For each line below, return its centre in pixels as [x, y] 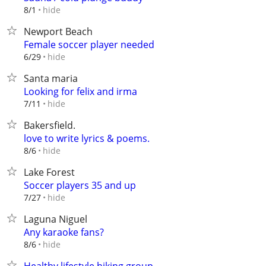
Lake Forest [49, 172]
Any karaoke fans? [64, 232]
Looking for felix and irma [80, 91]
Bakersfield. [50, 125]
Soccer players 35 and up [80, 185]
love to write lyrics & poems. [87, 138]
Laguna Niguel [56, 219]
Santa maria [51, 78]
